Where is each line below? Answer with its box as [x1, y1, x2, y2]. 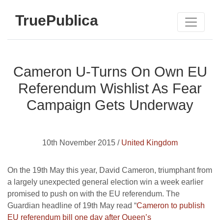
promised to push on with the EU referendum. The [7, 190, 180, 198]
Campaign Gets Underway [27, 97, 193, 113]
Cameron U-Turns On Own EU [13, 64, 207, 80]
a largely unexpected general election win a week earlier [7, 178, 203, 186]
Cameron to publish [137, 201, 205, 210]
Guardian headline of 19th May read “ [7, 201, 137, 210]
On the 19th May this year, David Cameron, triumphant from [7, 166, 212, 174]
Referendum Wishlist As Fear [18, 81, 202, 96]
